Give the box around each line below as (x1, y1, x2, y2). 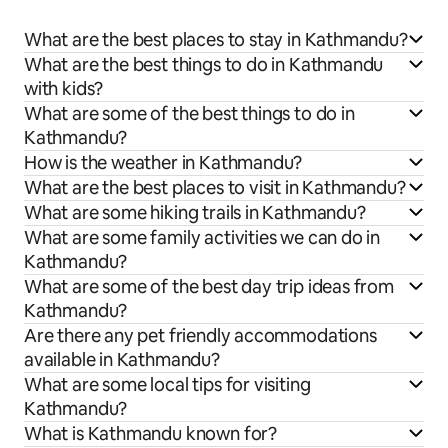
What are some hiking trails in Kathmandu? (24, 201, 366, 225)
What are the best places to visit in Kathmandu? (24, 176, 406, 200)
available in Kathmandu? (24, 348, 220, 372)
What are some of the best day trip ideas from (24, 275, 394, 299)
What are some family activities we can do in (24, 226, 381, 250)
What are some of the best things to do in (24, 102, 355, 126)
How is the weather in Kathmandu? (24, 151, 303, 175)
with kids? (24, 77, 104, 101)
